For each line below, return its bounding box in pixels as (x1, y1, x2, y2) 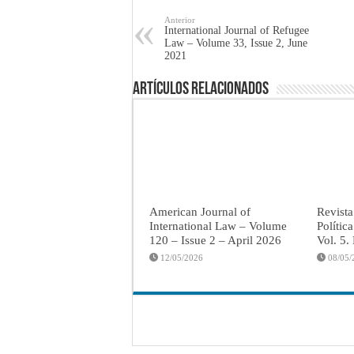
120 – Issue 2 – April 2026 (149, 232, 281, 247)
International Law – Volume (149, 218, 287, 232)
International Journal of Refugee (164, 24, 309, 36)
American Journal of (149, 204, 250, 218)
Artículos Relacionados (133, 80, 269, 99)
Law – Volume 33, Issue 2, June (164, 36, 307, 49)
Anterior (164, 14, 195, 24)
